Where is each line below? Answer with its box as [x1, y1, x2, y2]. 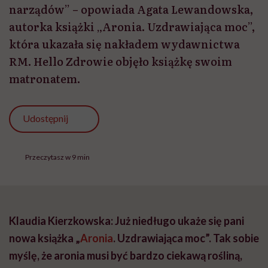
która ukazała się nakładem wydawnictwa [9, 35, 240, 52]
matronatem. [9, 70, 80, 87]
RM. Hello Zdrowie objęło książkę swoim [9, 53, 232, 69]
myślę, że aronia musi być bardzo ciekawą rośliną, [9, 249, 242, 262]
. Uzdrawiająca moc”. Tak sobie [113, 232, 259, 245]
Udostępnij [23, 112, 69, 124]
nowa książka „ [9, 232, 80, 245]
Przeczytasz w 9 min [25, 153, 90, 162]
